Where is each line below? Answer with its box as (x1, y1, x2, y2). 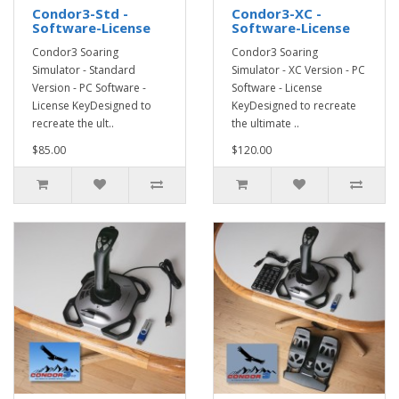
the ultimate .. (232, 116, 299, 132)
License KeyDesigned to (32, 98, 151, 114)
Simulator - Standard (32, 62, 135, 78)
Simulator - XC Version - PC (232, 62, 365, 78)
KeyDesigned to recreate (232, 98, 356, 114)
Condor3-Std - (32, 4, 128, 23)
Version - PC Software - (32, 80, 146, 96)
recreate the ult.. (32, 116, 114, 132)
